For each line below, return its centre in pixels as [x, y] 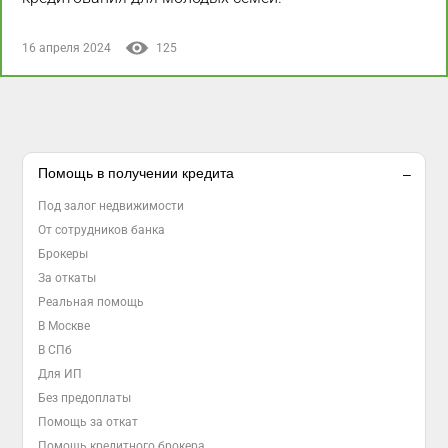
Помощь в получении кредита [136, 173]
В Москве [64, 326]
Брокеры [63, 254]
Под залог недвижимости [111, 206]
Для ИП [60, 374]
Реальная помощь [91, 302]
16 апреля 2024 [66, 48]
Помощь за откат [88, 422]
